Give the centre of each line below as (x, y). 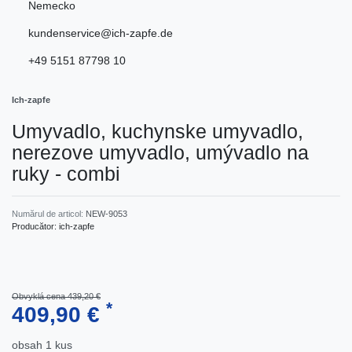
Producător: (35, 226)
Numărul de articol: (48, 213)
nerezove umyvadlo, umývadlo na (160, 152)
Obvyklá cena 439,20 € (56, 296)
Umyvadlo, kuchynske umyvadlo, (158, 131)
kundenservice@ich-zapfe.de (101, 33)
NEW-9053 (106, 213)
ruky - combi (66, 173)
